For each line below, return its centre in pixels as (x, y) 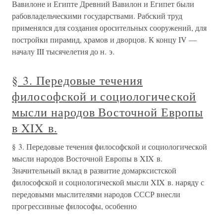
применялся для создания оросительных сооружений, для (109, 28)
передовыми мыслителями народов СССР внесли (96, 194)
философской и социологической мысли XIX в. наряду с (108, 182)
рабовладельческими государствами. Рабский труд (97, 16)
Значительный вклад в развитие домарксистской (94, 170)
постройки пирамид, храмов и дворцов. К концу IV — (104, 40)
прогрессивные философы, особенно (74, 206)
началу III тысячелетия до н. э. (63, 52)
